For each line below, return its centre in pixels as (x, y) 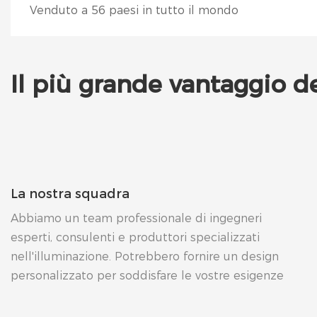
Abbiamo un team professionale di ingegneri (136, 218)
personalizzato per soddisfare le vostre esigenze (147, 275)
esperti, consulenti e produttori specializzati (135, 237)
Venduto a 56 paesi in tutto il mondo (134, 10)
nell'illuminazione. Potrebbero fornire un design (145, 256)
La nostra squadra (70, 194)
